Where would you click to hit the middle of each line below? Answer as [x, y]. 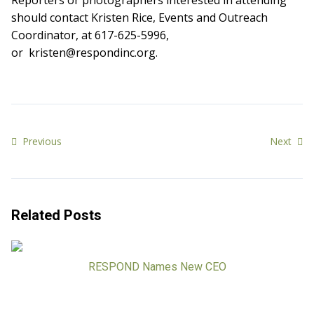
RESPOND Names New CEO [157, 267]
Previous [41, 141]
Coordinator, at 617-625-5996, [90, 35]
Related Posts [56, 215]
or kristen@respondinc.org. [84, 53]
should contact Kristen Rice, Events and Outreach [139, 18]
